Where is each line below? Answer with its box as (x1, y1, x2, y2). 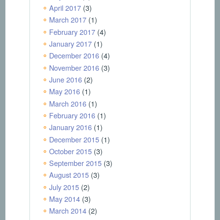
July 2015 (49, 181, 79, 192)
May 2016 (49, 86, 80, 97)
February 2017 (49, 26, 95, 37)
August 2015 (49, 169, 89, 180)
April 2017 (49, 2, 81, 13)
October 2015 (49, 145, 92, 156)
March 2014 (49, 205, 86, 216)
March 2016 (49, 98, 86, 109)
